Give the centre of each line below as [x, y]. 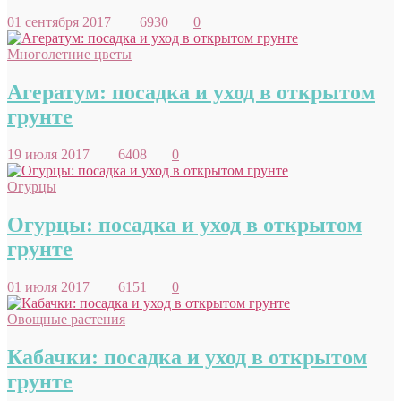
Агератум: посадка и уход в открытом [191, 92]
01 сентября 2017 [70, 22]
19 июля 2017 [59, 154]
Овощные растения [66, 319]
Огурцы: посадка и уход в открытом [184, 224]
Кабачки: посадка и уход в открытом [187, 357]
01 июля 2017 [59, 286]
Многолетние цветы [69, 55]
